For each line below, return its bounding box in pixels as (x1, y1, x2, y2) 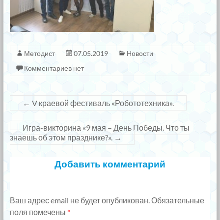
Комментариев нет (24, 63, 84, 72)
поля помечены (9, 207, 67, 217)
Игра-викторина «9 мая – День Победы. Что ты (22, 122, 190, 132)
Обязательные (151, 195, 204, 205)
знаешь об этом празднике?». (9, 132, 114, 142)
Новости (126, 49, 153, 57)
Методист (24, 49, 55, 57)
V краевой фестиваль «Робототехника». (30, 98, 174, 108)
